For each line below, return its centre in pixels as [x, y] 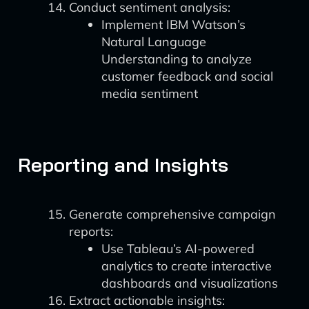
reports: [91, 231]
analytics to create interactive [187, 266]
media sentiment [150, 93]
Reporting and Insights [123, 165]
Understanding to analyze [177, 59]
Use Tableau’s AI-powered [178, 249]
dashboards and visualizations [190, 283]
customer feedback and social [187, 76]
